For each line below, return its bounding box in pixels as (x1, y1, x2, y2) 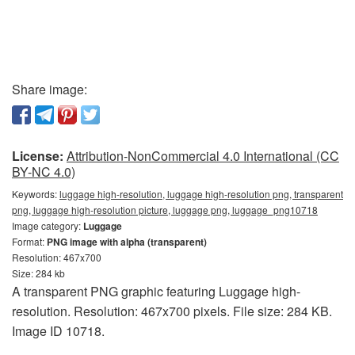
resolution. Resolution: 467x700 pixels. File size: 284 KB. (12, 302, 332, 320)
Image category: (12, 219, 83, 232)
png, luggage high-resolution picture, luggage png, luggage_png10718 (12, 203, 318, 216)
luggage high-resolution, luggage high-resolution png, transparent (59, 187, 343, 200)
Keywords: (12, 187, 59, 200)
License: (12, 147, 63, 165)
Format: (12, 235, 47, 248)
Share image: (12, 80, 87, 98)
